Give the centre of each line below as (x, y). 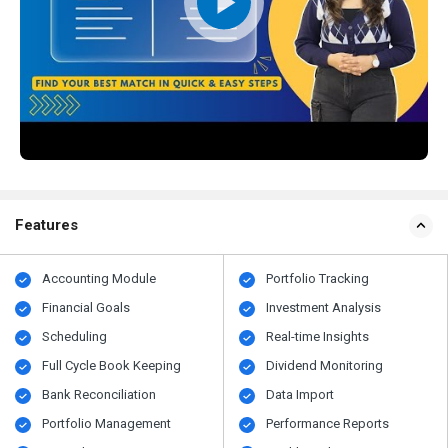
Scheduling (75, 337)
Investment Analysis (324, 308)
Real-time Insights (318, 337)
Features (46, 225)
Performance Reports (328, 424)
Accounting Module (99, 279)
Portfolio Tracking (318, 279)
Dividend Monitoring (325, 366)
